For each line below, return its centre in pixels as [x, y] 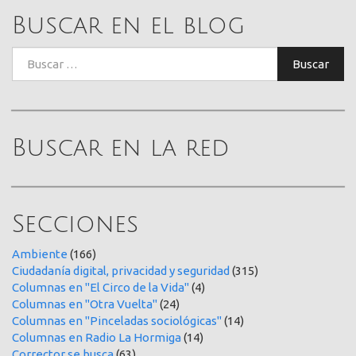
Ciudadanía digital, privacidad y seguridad [121, 271]
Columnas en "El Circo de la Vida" [101, 288]
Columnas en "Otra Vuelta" [85, 304]
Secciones [75, 224]
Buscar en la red [121, 148]
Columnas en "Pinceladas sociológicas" [117, 321]
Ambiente [40, 254]
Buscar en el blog [128, 25]
